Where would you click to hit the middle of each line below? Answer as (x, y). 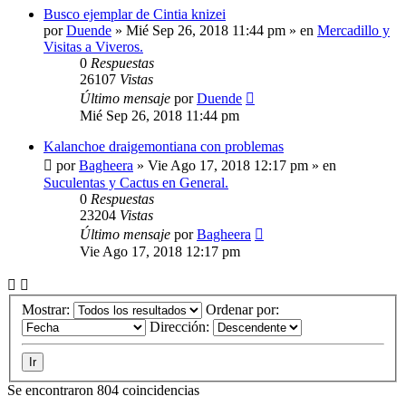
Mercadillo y (353, 31)
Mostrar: (48, 309)
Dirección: (181, 326)
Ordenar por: (244, 309)
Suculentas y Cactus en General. (136, 183)
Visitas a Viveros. (93, 47)
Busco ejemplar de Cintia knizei (135, 14)
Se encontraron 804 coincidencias (103, 390)
